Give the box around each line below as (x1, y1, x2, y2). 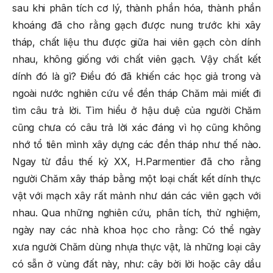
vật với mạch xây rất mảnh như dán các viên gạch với (12, 190, 261, 202)
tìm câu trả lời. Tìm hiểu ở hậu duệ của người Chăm (12, 104, 261, 117)
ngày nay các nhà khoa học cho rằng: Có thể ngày (12, 224, 261, 236)
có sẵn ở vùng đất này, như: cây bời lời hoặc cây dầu (12, 258, 261, 271)
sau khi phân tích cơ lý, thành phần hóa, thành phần (12, 2, 261, 15)
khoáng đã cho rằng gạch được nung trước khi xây (12, 19, 261, 32)
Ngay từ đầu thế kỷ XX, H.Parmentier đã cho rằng (12, 155, 261, 168)
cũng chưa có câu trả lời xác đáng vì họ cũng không (12, 121, 261, 134)
